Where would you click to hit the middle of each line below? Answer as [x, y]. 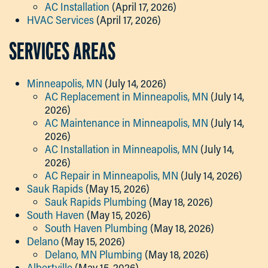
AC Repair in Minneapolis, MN [112, 175]
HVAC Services [60, 20]
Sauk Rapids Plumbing [96, 202]
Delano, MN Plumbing [94, 254]
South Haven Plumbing [96, 228]
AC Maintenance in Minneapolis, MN [127, 123]
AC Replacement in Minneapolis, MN [127, 96]
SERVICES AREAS [62, 51]
